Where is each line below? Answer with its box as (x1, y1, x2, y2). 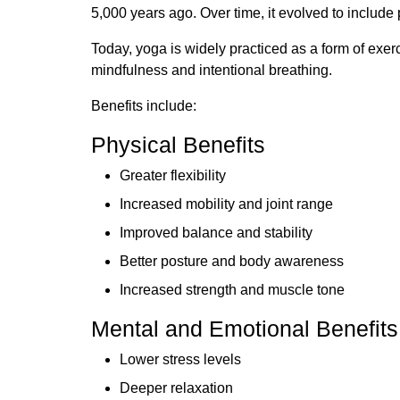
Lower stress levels (120, 351, 241, 367)
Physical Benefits (91, 131, 265, 157)
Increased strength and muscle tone (120, 281, 345, 297)
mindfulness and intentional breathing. (91, 62, 332, 78)
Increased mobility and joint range (120, 196, 333, 212)
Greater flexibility (120, 167, 226, 183)
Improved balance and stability (120, 224, 312, 240)
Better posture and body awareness (120, 253, 344, 269)
